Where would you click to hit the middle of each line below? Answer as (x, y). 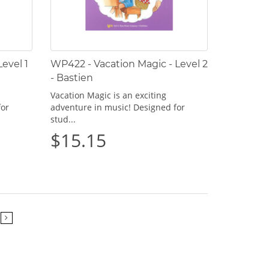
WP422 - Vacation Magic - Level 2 (129, 64)
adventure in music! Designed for (117, 107)
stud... (63, 119)
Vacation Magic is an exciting (108, 95)
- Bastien (71, 77)
